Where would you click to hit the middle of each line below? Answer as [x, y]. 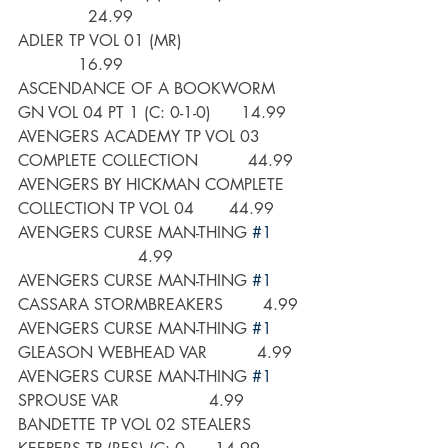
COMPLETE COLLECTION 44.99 [155, 161]
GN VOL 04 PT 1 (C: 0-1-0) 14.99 [152, 113]
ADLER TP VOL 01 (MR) [160, 41]
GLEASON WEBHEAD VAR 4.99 [155, 353]
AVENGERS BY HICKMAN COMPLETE [153, 185]
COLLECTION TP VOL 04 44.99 [146, 209]
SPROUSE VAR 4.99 [131, 401]
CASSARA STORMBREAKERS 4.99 [158, 305]
